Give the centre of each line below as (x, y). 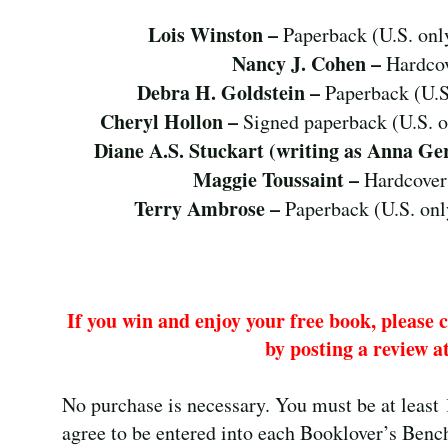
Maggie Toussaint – (278, 179)
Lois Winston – (216, 34)
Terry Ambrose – (210, 208)
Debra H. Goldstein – (230, 92)
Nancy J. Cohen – (309, 63)
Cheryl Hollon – (171, 121)
